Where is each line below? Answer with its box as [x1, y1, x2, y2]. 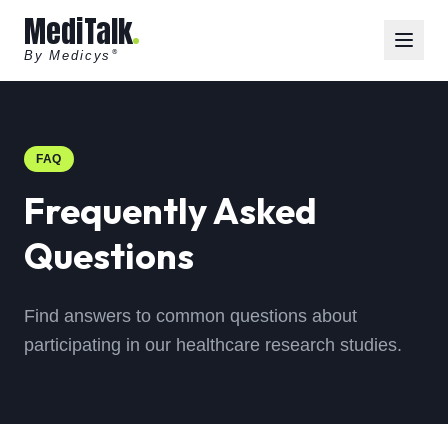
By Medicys [24, 48, 112, 63]
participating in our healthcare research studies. [24, 335, 402, 355]
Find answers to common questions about [24, 306, 357, 326]
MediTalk [24, 9, 134, 54]
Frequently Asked [24, 188, 317, 233]
